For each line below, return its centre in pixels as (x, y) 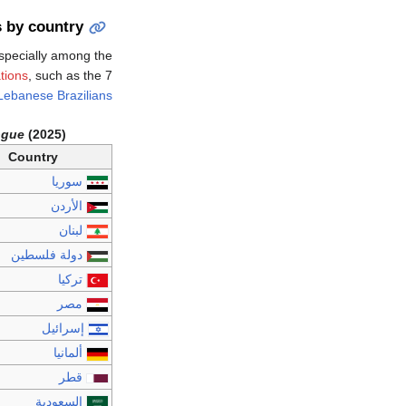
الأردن (67, 206)
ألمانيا (68, 353)
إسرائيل (63, 329)
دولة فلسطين (47, 255)
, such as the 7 (70, 76)
